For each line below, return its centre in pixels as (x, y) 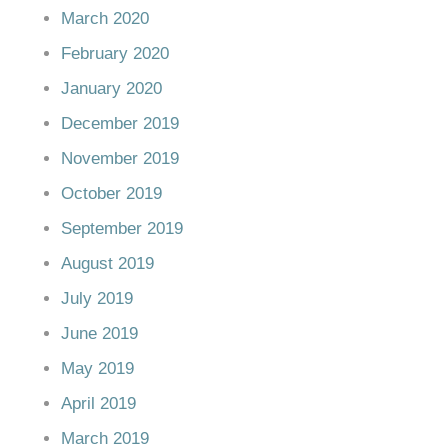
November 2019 (120, 158)
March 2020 (105, 18)
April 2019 (98, 403)
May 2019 (97, 368)
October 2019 (111, 193)
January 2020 (111, 88)
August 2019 (107, 263)
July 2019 (97, 298)
